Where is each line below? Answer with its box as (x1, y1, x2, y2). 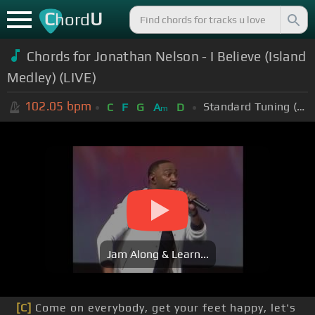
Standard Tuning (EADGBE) (297, 99, 305, 113)
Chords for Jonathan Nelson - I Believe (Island (26, 48, 307, 64)
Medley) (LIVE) (6, 69, 97, 85)
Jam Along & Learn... (106, 247, 209, 262)
